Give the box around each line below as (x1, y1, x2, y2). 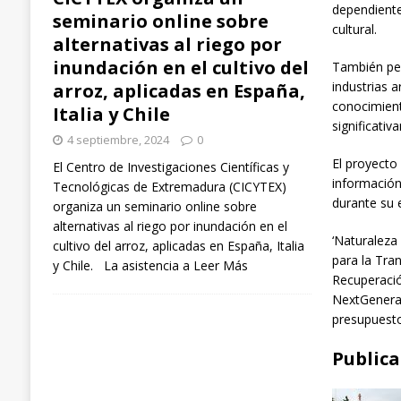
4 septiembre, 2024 (66, 132, 169, 149)
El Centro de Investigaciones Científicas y (52, 158, 289, 176)
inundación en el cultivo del (52, 55, 309, 81)
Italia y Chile (52, 102, 170, 127)
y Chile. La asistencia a (52, 257, 193, 275)
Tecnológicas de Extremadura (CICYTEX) (52, 178, 286, 196)
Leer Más (192, 257, 248, 275)
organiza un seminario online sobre (52, 198, 257, 216)
